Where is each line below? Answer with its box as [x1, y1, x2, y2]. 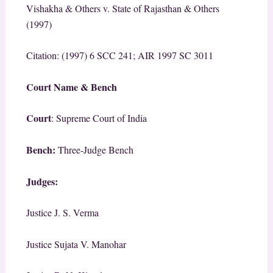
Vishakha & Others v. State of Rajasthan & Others [26, 1, 219, 15]
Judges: [26, 174, 58, 188]
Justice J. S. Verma [26, 206, 99, 219]
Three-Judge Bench [55, 143, 133, 156]
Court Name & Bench [26, 79, 117, 94]
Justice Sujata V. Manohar [26, 237, 126, 250]
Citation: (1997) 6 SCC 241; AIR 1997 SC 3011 [26, 49, 213, 62]
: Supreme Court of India [51, 112, 147, 125]
